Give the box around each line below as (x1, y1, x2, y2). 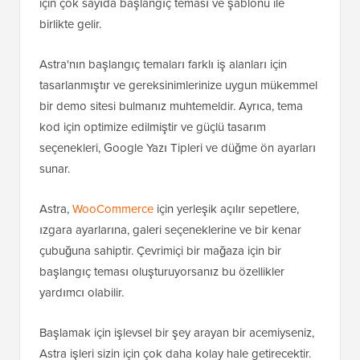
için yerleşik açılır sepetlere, (153, 200, 299, 219)
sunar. (39, 160, 70, 178)
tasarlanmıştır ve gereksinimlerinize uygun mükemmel (39, 76, 317, 95)
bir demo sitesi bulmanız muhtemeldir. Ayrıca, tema (39, 97, 303, 116)
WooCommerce (72, 200, 153, 219)
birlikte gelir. (39, 15, 101, 34)
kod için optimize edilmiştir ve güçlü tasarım (39, 118, 266, 137)
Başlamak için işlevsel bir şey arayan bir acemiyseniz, (39, 324, 314, 342)
